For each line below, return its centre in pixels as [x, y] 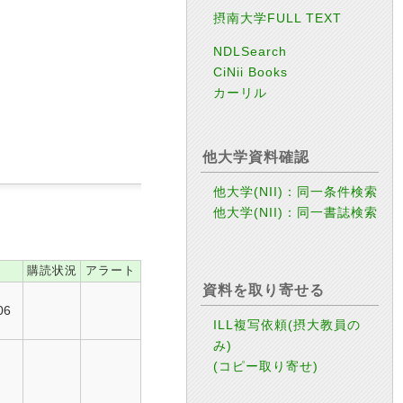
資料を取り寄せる [264, 290]
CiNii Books [251, 72]
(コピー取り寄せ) [266, 366]
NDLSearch [251, 52]
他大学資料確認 [256, 157]
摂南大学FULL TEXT [278, 18]
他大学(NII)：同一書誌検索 [296, 213]
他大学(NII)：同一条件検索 [296, 192]
